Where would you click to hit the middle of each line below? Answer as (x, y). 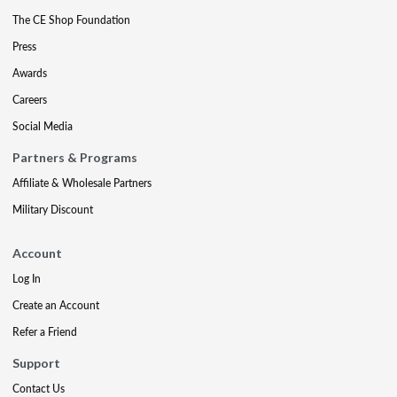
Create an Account (56, 305)
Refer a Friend (45, 332)
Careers (30, 100)
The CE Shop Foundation (71, 20)
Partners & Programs (75, 157)
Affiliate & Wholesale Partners (82, 183)
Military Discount (53, 210)
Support (36, 363)
